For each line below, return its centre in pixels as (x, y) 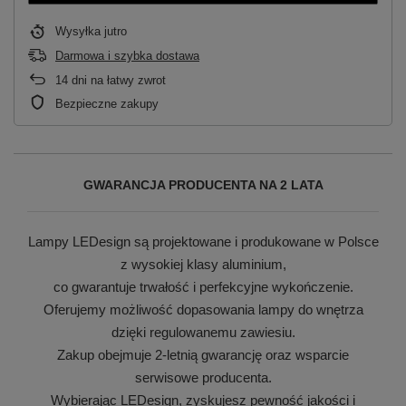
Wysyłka (80, 31)
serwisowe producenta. (203, 377)
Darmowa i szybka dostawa (127, 55)
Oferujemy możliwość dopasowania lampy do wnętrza (203, 309)
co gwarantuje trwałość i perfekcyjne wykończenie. (203, 286)
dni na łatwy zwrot (117, 80)
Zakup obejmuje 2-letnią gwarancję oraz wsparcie (203, 354)
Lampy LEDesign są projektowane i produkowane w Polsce (203, 241)
